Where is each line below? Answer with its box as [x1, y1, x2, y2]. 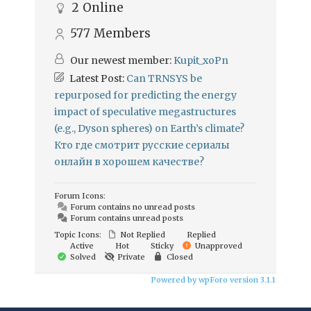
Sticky [149, 241, 174, 251]
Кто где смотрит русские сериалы [54, 139, 230, 151]
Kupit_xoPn [174, 54, 228, 67]
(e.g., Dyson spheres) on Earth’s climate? [54, 122, 244, 135]
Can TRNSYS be [126, 72, 202, 85]
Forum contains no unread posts [68, 202, 195, 212]
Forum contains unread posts [68, 213, 183, 223]
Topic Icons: [54, 230, 101, 239]
